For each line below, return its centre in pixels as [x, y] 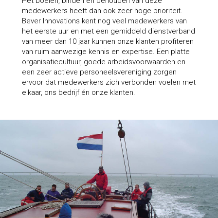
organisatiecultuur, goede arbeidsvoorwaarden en [103, 62]
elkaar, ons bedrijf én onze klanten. [78, 92]
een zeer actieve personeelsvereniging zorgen [99, 72]
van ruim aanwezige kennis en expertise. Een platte [106, 51]
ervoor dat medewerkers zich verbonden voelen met [109, 82]
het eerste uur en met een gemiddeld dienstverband [108, 31]
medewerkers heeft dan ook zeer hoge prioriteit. [102, 10]
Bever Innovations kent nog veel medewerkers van [104, 21]
